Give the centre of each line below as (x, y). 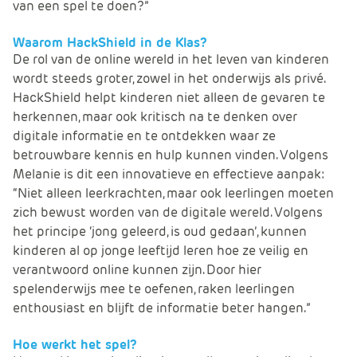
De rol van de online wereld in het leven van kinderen (171, 59)
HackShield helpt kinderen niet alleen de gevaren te (169, 97)
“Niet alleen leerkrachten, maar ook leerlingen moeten (173, 193)
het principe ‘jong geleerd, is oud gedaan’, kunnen (160, 231)
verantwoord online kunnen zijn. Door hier (137, 269)
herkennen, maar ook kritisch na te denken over (155, 116)
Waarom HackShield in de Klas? (110, 42)
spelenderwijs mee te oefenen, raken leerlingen (154, 288)
